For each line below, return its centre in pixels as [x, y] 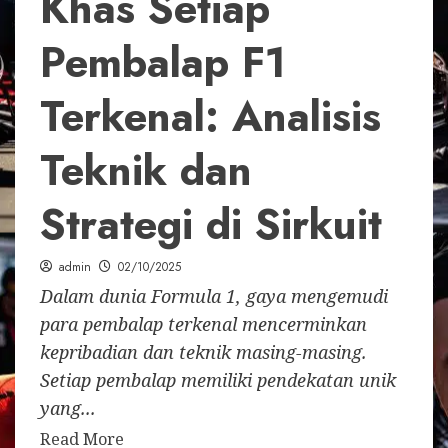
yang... [68, 408]
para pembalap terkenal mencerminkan [203, 324]
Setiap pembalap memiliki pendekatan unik [218, 380]
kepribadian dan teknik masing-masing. [203, 352]
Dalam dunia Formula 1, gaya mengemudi [214, 296]
